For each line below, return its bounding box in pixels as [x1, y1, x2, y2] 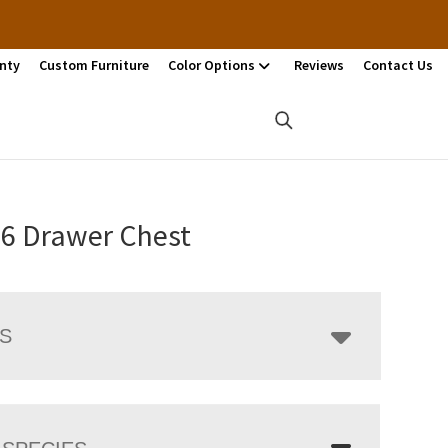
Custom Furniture [39, 56, 149, 74]
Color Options [168, 56, 255, 74]
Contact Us [363, 56, 433, 74]
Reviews [294, 56, 344, 74]
